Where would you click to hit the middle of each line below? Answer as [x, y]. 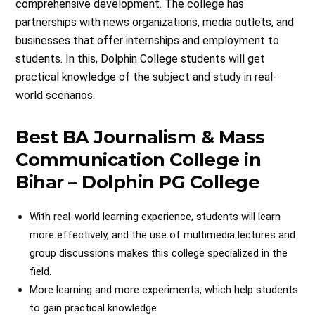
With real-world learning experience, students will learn [155, 216]
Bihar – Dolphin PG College [138, 181]
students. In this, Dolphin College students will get [141, 58]
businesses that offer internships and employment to [148, 40]
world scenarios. [56, 95]
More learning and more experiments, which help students [164, 289]
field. [41, 271]
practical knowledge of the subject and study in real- [147, 77]
